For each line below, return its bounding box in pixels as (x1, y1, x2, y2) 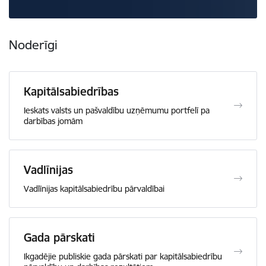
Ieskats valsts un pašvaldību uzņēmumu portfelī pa (24, 104, 210, 116)
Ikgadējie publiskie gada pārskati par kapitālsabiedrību (24, 251, 222, 262)
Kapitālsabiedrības (24, 84, 119, 99)
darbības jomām (24, 115, 83, 126)
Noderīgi (9, 36, 58, 53)
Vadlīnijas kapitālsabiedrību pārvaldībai (24, 183, 164, 194)
